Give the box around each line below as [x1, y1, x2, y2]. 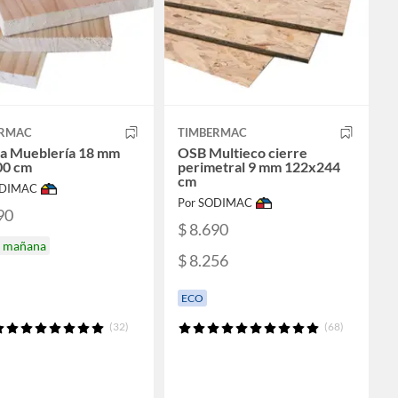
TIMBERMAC [178, 125, 247, 140]
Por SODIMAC [178, 195, 252, 211]
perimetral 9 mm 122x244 [178, 158, 340, 176]
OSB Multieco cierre [178, 144, 307, 162]
